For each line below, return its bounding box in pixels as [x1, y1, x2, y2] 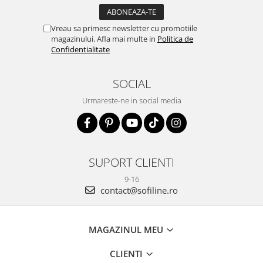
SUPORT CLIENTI [89, 154, 174, 170]
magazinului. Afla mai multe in [51, 33, 157, 44]
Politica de [157, 33, 193, 44]
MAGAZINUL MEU [89, 224, 166, 235]
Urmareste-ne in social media [82, 95, 181, 106]
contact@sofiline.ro [98, 184, 178, 196]
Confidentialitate [51, 44, 110, 55]
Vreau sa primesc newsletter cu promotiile [51, 23, 197, 33]
